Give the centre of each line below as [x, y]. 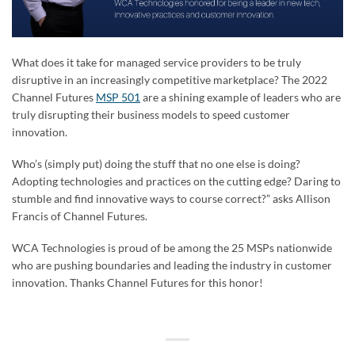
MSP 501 [118, 97]
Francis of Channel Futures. [80, 216]
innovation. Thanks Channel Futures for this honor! [137, 283]
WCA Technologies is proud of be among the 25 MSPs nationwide [172, 248]
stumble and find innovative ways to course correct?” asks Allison [171, 199]
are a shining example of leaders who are [240, 97]
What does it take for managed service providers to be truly [157, 63]
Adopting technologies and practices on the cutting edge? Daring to [176, 181]
